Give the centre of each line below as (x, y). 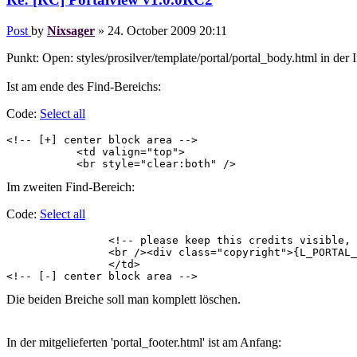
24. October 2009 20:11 (167, 31)
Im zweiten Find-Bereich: (71, 187)
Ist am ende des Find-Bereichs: (84, 87)
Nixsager (71, 31)
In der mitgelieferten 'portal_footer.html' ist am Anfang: (144, 343)
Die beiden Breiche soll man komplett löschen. (124, 300)
